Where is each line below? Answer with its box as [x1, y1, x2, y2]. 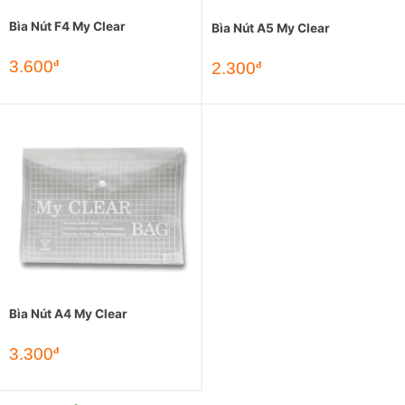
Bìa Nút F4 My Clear [9, 18, 126, 33]
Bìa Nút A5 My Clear [212, 20, 330, 35]
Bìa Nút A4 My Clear [9, 306, 127, 322]
